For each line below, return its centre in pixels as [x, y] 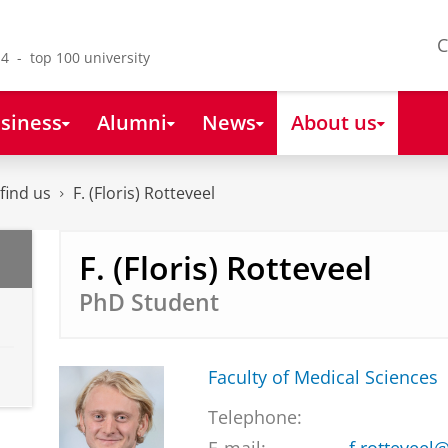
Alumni [131, 121]
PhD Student [148, 302]
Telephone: [254, 417]
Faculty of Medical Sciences [322, 377]
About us [333, 121]
